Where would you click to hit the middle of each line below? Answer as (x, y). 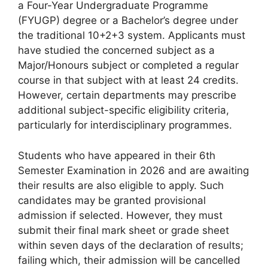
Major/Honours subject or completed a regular (128, 66)
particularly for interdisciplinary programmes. (125, 125)
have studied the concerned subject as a (116, 51)
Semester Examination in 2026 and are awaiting (133, 170)
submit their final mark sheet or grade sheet (124, 230)
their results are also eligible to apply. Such (121, 185)
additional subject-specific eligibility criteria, (124, 110)
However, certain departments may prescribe (127, 95)
